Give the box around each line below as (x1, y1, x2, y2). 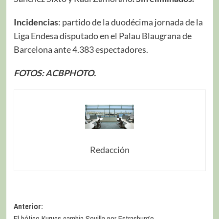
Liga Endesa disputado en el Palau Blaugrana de (13, 30, 192, 41)
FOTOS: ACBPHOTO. (13, 67, 96, 78)
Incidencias (13, 16, 58, 27)
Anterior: (13, 200, 43, 212)
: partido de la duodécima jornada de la (58, 16, 203, 27)
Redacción (89, 144, 130, 155)
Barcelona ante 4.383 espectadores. (13, 44, 148, 55)
